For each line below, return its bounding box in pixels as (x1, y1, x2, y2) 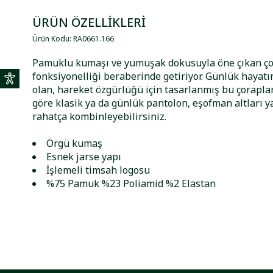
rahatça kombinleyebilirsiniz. (32, 110, 167, 124)
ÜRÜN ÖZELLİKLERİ (32, 14, 146, 31)
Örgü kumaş (46, 136, 103, 151)
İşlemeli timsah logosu (46, 163, 151, 177)
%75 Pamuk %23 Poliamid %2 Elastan (46, 177, 216, 191)
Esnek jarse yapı (46, 150, 122, 164)
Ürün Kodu (32, 34, 70, 44)
